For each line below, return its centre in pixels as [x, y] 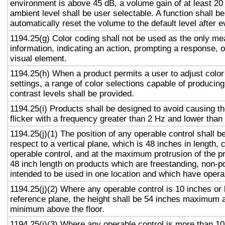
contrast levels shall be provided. [72, 93]
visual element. [38, 58]
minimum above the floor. [57, 209]
